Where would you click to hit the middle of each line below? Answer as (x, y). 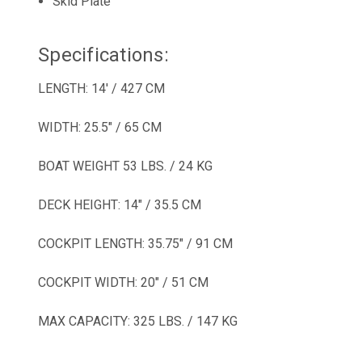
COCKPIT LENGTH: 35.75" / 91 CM (135, 243)
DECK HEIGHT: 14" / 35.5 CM (121, 204)
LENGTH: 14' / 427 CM (101, 88)
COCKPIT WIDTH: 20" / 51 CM (123, 282)
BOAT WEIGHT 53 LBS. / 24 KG (127, 166)
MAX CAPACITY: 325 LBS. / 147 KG (139, 321)
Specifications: (103, 55)
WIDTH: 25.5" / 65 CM (101, 127)
